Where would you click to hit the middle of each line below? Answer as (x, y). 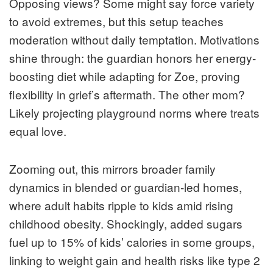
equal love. (38, 131)
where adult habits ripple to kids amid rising (121, 205)
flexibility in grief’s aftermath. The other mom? (127, 94)
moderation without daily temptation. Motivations (134, 40)
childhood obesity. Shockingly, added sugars (126, 224)
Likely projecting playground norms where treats (134, 113)
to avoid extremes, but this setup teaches (116, 21)
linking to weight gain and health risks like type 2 (135, 260)
